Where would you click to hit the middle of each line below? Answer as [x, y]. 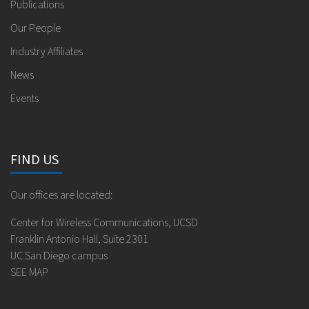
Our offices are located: [61, 195]
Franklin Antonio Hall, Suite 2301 [79, 239]
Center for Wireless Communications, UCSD [104, 222]
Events [24, 98]
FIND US [34, 160]
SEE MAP [29, 272]
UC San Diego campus [59, 256]
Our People [36, 28]
